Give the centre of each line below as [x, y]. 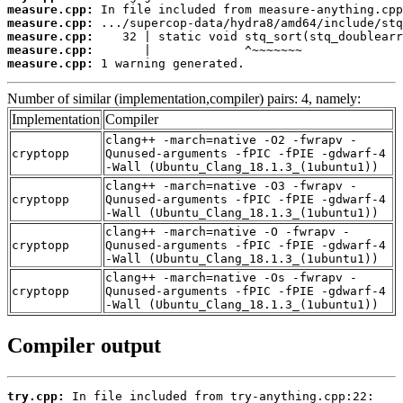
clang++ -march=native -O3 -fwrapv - [231, 186]
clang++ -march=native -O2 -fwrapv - [231, 140]
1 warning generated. [169, 64]
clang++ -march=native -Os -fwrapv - [231, 278]
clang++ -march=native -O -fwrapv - [228, 232]
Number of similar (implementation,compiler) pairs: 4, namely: [184, 99]
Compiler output [84, 345]
